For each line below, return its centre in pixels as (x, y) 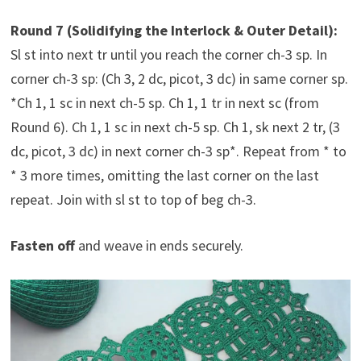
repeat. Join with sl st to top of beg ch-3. (133, 199)
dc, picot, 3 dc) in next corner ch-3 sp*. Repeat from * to (178, 151)
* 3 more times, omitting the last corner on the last (164, 175)
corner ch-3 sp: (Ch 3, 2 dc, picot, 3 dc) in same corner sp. (179, 78)
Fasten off (42, 245)
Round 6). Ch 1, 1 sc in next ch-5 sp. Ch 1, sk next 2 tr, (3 (175, 127)
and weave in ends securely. (159, 245)
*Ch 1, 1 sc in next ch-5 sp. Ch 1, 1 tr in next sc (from (164, 102)
